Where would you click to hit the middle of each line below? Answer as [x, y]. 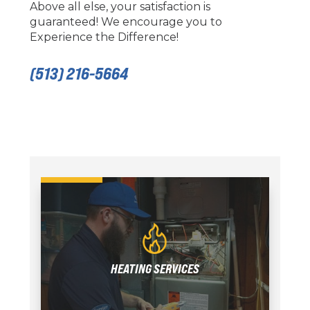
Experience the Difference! [104, 37]
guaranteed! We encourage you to [126, 21]
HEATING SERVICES [155, 269]
